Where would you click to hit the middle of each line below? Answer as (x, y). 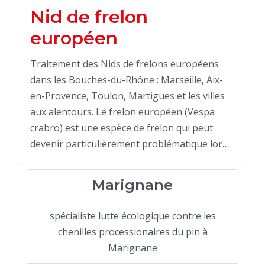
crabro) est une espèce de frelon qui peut (122, 128)
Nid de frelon (89, 17)
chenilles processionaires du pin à (132, 232)
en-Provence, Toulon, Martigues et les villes (127, 96)
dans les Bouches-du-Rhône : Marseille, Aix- (127, 80)
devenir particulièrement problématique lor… (130, 144)
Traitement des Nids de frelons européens (125, 64)
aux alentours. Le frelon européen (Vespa (122, 112)
